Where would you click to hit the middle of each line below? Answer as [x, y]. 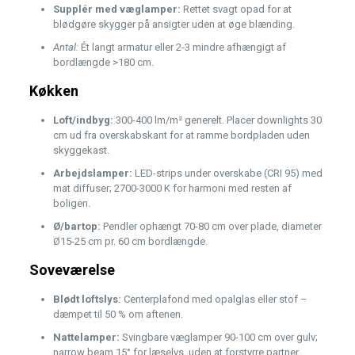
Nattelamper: [86, 338]
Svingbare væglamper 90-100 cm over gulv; [218, 338]
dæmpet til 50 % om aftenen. [118, 315]
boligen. [71, 204]
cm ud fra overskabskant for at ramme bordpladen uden [181, 136]
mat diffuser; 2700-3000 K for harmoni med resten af [172, 189]
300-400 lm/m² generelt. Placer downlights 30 [217, 120]
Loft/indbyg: [83, 120]
